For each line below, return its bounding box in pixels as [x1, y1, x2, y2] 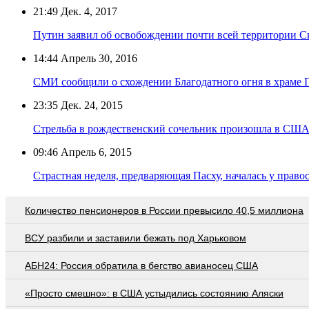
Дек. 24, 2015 [58, 99, 123, 111]
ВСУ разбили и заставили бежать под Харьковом [25, 232, 246, 243]
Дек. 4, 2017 [58, 5, 117, 17]
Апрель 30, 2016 [58, 52, 137, 64]
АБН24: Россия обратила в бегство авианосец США [25, 259, 258, 271]
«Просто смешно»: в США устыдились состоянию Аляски [25, 287, 283, 299]
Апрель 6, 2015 [58, 146, 132, 158]
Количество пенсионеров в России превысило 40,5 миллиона [25, 204, 303, 216]
